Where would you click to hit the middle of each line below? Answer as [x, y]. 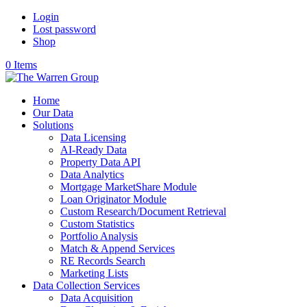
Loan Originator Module [113, 199]
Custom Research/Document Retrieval [143, 211]
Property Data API [100, 162]
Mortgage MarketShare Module [128, 187]
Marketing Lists [94, 273]
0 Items [21, 65]
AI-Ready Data [94, 150]
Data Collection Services [86, 285]
